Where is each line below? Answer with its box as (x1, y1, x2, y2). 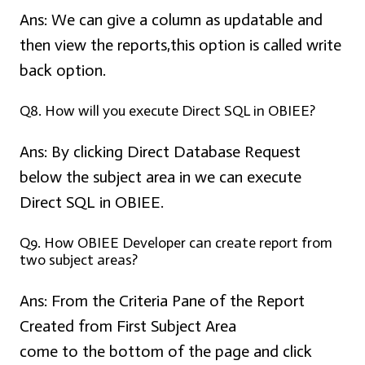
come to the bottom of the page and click (20, 341, 312, 362)
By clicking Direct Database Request (47, 142, 301, 162)
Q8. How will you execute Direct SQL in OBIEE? (20, 102, 315, 121)
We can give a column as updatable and (47, 10, 323, 30)
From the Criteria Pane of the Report (47, 291, 305, 311)
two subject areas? (20, 251, 138, 270)
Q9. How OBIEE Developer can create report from (20, 234, 332, 253)
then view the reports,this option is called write (20, 35, 341, 55)
